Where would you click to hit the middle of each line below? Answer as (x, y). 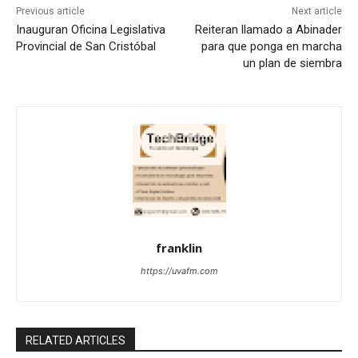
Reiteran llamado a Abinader (268, 30)
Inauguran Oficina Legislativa (91, 30)
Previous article (50, 12)
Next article (316, 12)
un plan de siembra (292, 64)
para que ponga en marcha (271, 47)
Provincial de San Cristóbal (86, 47)
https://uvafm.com (179, 271)
